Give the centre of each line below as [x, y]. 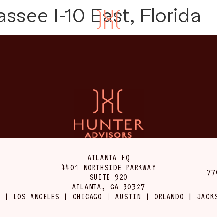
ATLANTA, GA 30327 [108, 187]
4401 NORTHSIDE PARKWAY [108, 168]
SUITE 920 [108, 177]
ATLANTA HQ [108, 158]
